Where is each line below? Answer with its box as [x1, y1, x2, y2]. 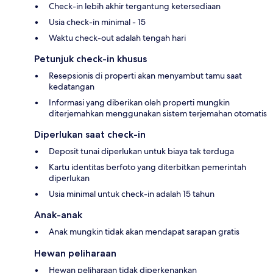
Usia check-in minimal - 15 [49, 16, 146, 28]
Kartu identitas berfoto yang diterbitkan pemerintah [49, 161, 246, 173]
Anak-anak [34, 209, 82, 221]
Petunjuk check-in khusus [34, 53, 147, 65]
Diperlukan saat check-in [34, 129, 146, 141]
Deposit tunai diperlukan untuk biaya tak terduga [49, 146, 234, 157]
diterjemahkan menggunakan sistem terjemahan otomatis [49, 108, 267, 119]
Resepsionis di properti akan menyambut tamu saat [49, 70, 242, 82]
